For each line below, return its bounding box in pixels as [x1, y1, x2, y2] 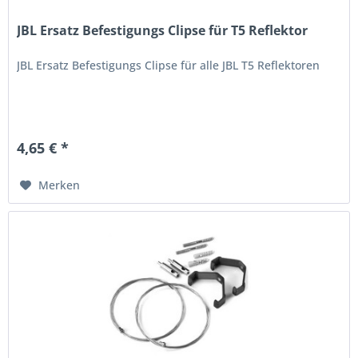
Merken [38, 177, 81, 193]
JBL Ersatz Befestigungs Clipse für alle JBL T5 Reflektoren [17, 57, 320, 73]
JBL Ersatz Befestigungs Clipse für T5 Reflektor [17, 21, 308, 39]
